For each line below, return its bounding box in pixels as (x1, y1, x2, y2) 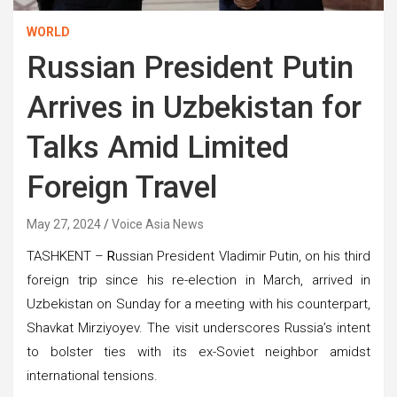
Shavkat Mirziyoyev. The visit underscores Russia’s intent (27, 319, 370, 336)
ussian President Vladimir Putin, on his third (115, 247, 370, 264)
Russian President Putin (27, 49, 354, 86)
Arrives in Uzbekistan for (27, 89, 362, 126)
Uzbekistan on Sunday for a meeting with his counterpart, (27, 295, 370, 312)
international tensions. (27, 367, 158, 384)
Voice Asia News (112, 216, 204, 231)
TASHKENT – (27, 247, 108, 264)
